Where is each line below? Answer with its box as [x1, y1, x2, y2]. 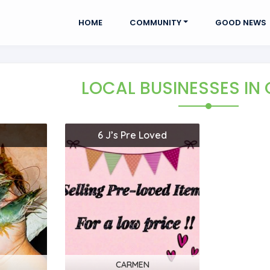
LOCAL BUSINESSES [81, 77, 244, 100]
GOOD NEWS [215, 16, 266, 28]
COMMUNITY [129, 16, 181, 28]
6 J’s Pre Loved [98, 129, 168, 141]
